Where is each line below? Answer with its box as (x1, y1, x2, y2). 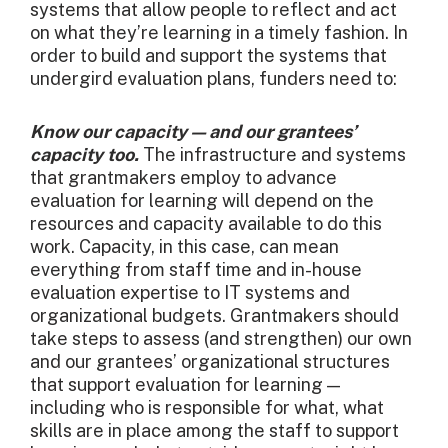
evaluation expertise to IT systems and (30, 282, 350, 304)
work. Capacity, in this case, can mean (30, 236, 339, 258)
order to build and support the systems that (30, 45, 387, 67)
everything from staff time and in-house (30, 259, 362, 281)
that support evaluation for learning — (30, 374, 340, 396)
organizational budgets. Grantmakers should (30, 305, 399, 327)
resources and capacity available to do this (30, 213, 382, 235)
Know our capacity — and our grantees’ (30, 121, 357, 143)
